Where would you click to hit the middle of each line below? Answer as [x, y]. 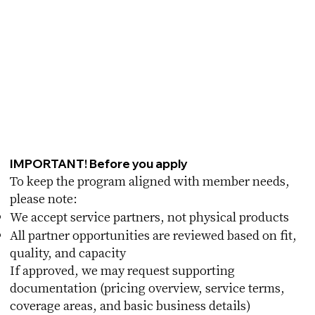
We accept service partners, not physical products [150, 216]
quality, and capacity [68, 252]
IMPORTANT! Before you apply [99, 163]
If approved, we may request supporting [123, 269]
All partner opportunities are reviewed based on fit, [154, 234]
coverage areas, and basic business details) [131, 304]
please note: [44, 198]
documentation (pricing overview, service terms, [148, 287]
